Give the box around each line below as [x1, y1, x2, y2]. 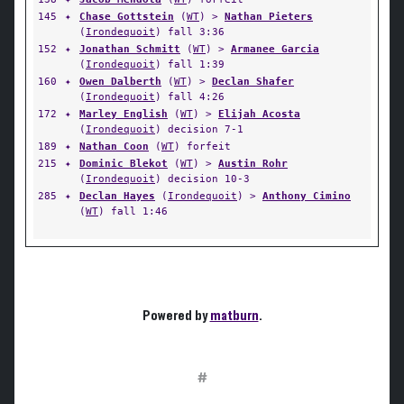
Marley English [79, 107, 168, 120]
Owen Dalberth [79, 75, 161, 87]
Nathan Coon [79, 140, 149, 152]
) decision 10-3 [155, 172, 250, 185]
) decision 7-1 [155, 123, 243, 135]
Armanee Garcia [231, 42, 319, 55]
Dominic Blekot [79, 157, 168, 170]
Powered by [142, 308, 210, 323]
